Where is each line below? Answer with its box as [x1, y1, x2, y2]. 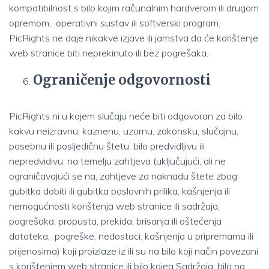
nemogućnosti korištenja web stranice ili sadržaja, [9, 200, 220, 212]
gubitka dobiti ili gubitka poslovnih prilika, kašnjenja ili [9, 185, 230, 197]
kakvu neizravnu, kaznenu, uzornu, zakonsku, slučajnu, [9, 125, 238, 137]
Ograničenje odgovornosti [33, 71, 211, 88]
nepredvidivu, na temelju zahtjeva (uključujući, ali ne [9, 155, 226, 167]
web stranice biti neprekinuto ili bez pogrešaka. [9, 47, 208, 59]
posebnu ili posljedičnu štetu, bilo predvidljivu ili [9, 140, 205, 152]
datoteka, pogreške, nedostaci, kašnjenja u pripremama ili [9, 230, 253, 242]
